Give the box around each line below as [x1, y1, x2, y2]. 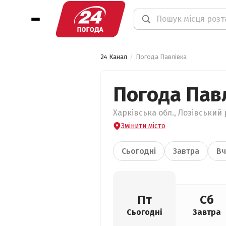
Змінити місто [121, 122, 165, 130]
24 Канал [100, 53, 127, 61]
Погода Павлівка [136, 53, 187, 61]
